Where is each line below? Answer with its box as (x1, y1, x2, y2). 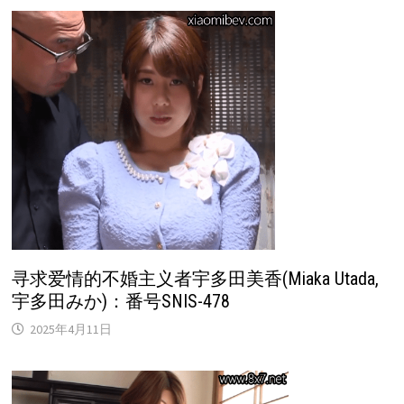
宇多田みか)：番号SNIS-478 (11, 290, 230, 313)
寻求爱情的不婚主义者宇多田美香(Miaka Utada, (11, 268, 379, 290)
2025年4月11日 (29, 321, 112, 338)
